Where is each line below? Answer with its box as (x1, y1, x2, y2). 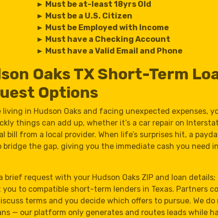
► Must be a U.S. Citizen (36, 11, 132, 20)
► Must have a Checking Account (36, 34, 170, 44)
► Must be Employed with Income (36, 22, 169, 32)
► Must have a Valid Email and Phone (36, 46, 182, 55)
